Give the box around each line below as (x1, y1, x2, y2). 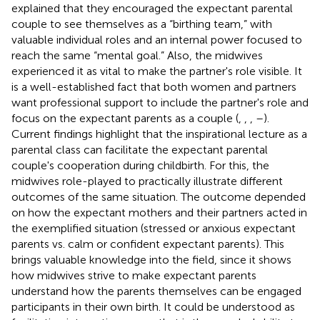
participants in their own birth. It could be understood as (11, 299, 295, 314)
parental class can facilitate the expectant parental (11, 142, 268, 156)
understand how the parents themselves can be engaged (11, 284, 301, 298)
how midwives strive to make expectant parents (11, 268, 256, 282)
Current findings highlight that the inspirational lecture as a (11, 126, 307, 141)
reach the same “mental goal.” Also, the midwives (11, 48, 263, 62)
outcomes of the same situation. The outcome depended (11, 189, 306, 204)
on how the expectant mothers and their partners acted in (11, 205, 307, 219)
